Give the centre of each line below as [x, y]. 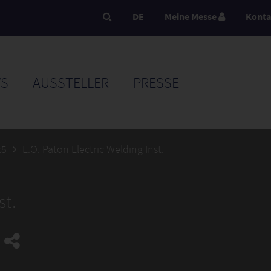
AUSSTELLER [71, 83]
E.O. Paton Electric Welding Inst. [93, 149]
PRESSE [156, 83]
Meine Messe [191, 16]
